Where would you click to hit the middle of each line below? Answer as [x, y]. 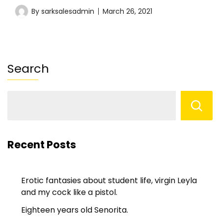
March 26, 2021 [127, 12]
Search [28, 69]
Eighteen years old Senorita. [75, 210]
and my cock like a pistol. [69, 192]
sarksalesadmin [68, 12]
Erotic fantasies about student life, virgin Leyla [109, 181]
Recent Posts [42, 145]
